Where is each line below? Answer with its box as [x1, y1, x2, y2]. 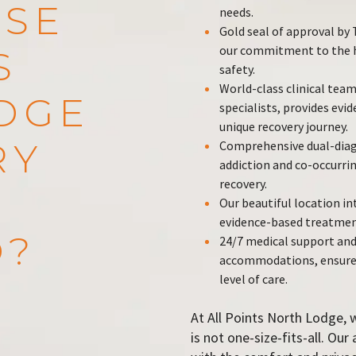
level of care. [219, 271, 288, 287]
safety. [219, 61, 255, 77]
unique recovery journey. [219, 118, 348, 134]
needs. [219, 4, 253, 20]
